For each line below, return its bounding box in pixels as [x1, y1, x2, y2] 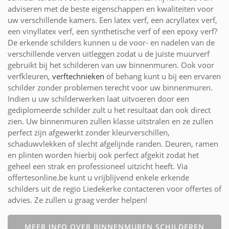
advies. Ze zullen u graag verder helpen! [8, 194, 147, 205]
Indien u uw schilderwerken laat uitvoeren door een [8, 93, 189, 104]
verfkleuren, [8, 71, 52, 81]
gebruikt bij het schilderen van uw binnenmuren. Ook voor [8, 59, 214, 70]
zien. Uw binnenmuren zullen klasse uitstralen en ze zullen [8, 116, 213, 126]
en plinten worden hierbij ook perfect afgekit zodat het [8, 149, 199, 160]
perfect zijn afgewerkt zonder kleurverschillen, [8, 127, 170, 138]
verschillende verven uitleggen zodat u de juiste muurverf [8, 48, 210, 59]
